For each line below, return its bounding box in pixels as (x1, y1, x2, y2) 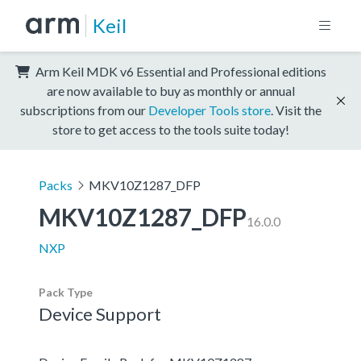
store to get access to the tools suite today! (52, 121, 289, 137)
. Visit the (271, 102, 322, 118)
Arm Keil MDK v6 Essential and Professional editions (33, 63, 326, 79)
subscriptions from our (20, 102, 148, 118)
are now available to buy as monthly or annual (47, 82, 295, 98)
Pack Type (39, 284, 93, 299)
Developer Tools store (148, 102, 271, 118)
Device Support (39, 302, 161, 325)
